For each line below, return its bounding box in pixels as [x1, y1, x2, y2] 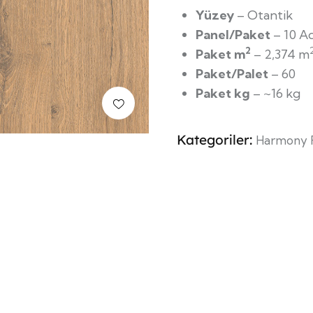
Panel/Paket [196, 26, 270, 43]
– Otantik [234, 6, 293, 23]
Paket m [196, 45, 245, 62]
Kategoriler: [177, 131, 256, 148]
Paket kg [196, 85, 250, 101]
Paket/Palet [196, 65, 268, 82]
